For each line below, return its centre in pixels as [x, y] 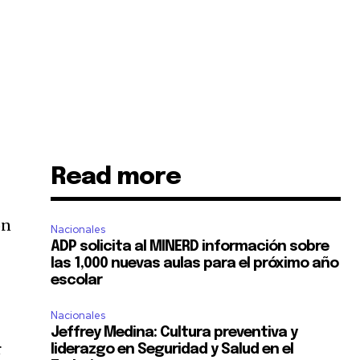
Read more [116, 178]
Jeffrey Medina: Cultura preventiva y [174, 333]
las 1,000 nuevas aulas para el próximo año [195, 264]
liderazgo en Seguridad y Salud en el [172, 350]
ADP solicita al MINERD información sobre [190, 247]
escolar [77, 281]
